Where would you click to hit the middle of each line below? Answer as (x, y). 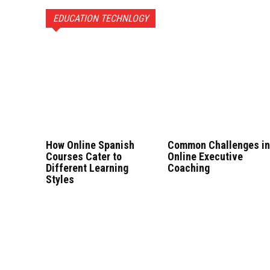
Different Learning (87, 168)
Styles (60, 179)
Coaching (189, 168)
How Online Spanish (90, 145)
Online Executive (206, 156)
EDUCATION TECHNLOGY (101, 19)
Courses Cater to (84, 156)
